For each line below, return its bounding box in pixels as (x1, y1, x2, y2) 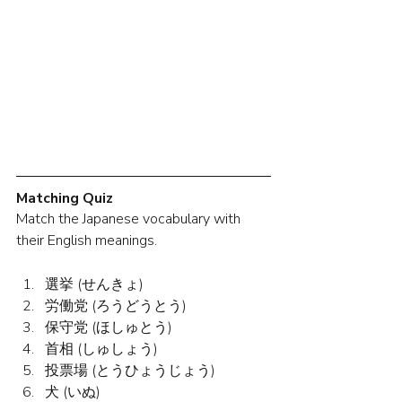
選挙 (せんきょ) (45, 275, 144, 295)
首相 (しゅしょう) (45, 339, 158, 360)
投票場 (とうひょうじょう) (45, 361, 215, 381)
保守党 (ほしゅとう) (45, 318, 172, 338)
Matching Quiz (16, 188, 113, 209)
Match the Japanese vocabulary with (16, 209, 244, 230)
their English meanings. (16, 231, 157, 251)
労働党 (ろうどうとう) (45, 296, 187, 317)
